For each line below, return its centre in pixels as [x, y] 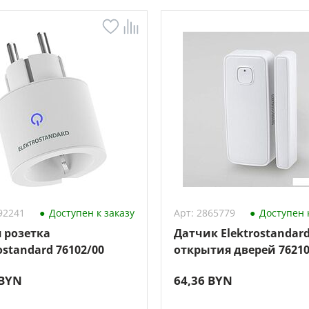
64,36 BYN [203, 280]
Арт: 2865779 [204, 213]
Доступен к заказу [90, 213]
